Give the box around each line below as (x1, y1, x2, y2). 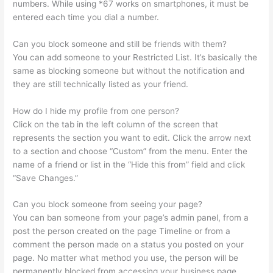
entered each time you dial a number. (13, 12, 160, 22)
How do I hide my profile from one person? (13, 105, 180, 116)
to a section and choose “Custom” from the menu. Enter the (13, 146, 248, 156)
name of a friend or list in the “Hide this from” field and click (13, 159, 246, 169)
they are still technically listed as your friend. (13, 79, 189, 89)
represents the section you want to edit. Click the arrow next (13, 132, 252, 143)
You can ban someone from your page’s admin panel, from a (13, 213, 249, 223)
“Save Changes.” (13, 172, 79, 183)
